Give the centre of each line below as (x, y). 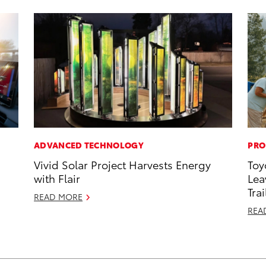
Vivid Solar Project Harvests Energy (123, 164)
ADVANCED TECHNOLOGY (89, 145)
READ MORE (58, 197)
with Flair (57, 178)
